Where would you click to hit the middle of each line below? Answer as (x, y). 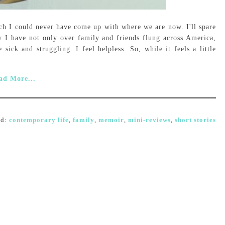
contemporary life (39, 120)
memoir (111, 120)
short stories (195, 120)
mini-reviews (149, 120)
